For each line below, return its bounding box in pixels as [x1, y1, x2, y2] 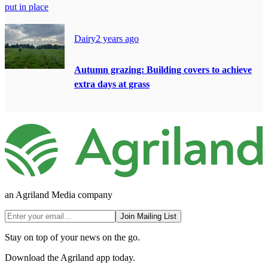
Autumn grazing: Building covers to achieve [74, 65, 252, 75]
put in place [5, 2, 48, 13]
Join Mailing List [120, 212, 176, 221]
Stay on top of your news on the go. [5, 232, 140, 243]
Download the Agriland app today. [5, 252, 135, 263]
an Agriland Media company [5, 190, 112, 200]
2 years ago [96, 33, 139, 44]
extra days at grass [74, 79, 150, 90]
